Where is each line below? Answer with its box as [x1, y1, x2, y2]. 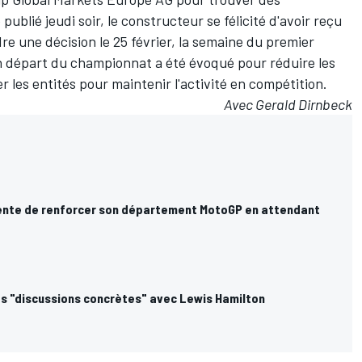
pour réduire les [234, 53, 335, 72]
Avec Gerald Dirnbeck [224, 95, 352, 114]
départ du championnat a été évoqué [6, 53, 234, 72]
